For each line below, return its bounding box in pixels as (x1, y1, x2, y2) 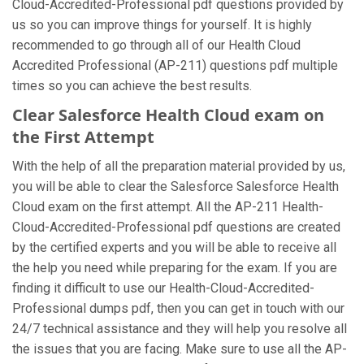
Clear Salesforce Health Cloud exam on (12, 104, 324, 126)
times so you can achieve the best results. (12, 78, 252, 93)
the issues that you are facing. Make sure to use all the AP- (12, 341, 347, 357)
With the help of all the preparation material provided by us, (12, 158, 345, 174)
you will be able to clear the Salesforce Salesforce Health (12, 179, 339, 194)
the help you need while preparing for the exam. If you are (12, 260, 337, 275)
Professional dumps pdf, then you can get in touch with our (12, 301, 344, 316)
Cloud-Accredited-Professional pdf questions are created (12, 219, 340, 235)
